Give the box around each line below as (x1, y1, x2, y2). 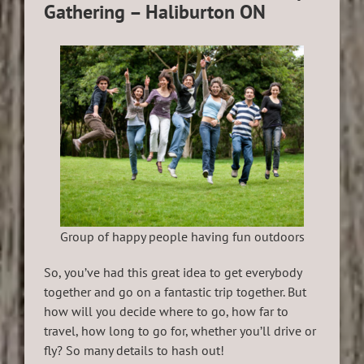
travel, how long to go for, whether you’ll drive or (44, 323, 316, 340)
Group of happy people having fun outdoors (59, 228, 305, 245)
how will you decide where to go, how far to (44, 303, 288, 320)
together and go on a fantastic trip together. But (44, 284, 306, 301)
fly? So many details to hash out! (44, 342, 224, 359)
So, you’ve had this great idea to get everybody (44, 264, 301, 281)
